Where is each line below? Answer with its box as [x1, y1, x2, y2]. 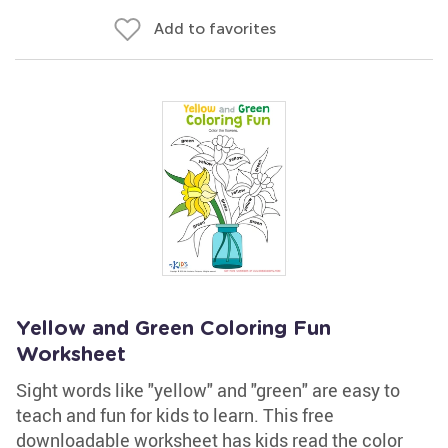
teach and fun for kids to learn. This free [16, 403, 334, 427]
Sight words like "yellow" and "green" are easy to [16, 378, 400, 402]
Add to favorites [154, 19, 276, 38]
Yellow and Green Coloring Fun [16, 319, 331, 339]
